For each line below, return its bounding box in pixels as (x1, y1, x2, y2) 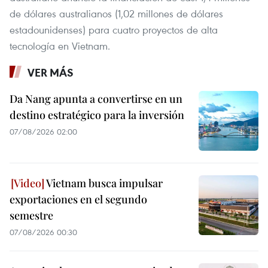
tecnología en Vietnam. (10, 39, 110, 53)
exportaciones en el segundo (10, 192, 147, 207)
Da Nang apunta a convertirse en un (10, 92, 182, 106)
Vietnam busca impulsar (44, 176, 163, 191)
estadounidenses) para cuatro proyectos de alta (10, 23, 218, 37)
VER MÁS (28, 65, 74, 80)
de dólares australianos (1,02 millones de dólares (10, 7, 223, 21)
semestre (10, 208, 53, 223)
